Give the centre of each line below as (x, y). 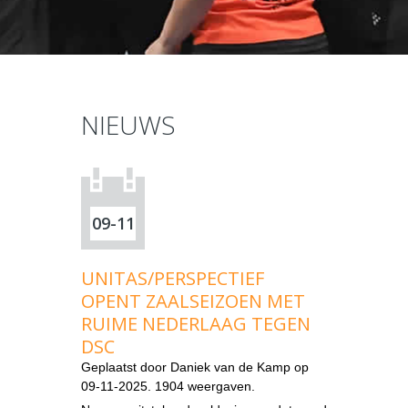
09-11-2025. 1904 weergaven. (168, 386)
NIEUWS (128, 124)
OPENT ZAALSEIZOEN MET (193, 301)
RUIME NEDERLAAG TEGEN (196, 323)
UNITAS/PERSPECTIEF (173, 278)
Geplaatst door (126, 367)
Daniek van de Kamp (230, 367)
